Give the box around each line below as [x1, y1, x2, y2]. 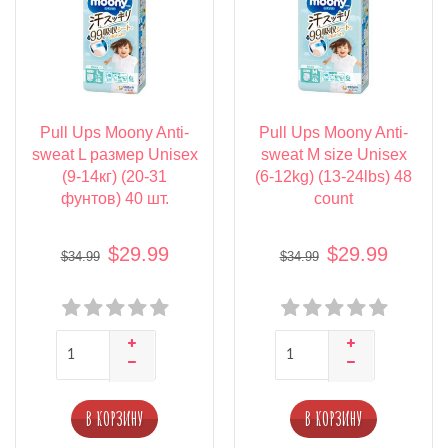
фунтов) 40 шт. [60, 190, 169, 208]
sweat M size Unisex [260, 146, 407, 164]
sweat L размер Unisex [31, 146, 198, 164]
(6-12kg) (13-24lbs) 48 [255, 168, 412, 186]
